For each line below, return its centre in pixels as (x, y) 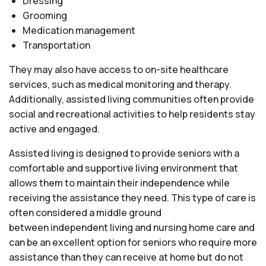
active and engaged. (54, 129)
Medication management (79, 31)
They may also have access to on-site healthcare (119, 70)
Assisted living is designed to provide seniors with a (124, 153)
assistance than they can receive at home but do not (126, 257)
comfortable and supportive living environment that (123, 168)
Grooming (45, 16)
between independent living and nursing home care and (132, 228)
